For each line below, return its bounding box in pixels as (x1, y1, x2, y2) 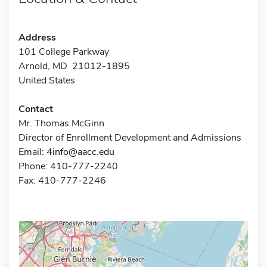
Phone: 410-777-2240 (18, 159, 118, 173)
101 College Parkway (18, 45, 109, 58)
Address (18, 30, 56, 44)
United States (18, 73, 75, 87)
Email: (18, 145, 46, 159)
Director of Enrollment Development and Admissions (18, 131, 241, 144)
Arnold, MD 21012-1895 (18, 59, 130, 73)
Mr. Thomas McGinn (18, 116, 104, 130)
